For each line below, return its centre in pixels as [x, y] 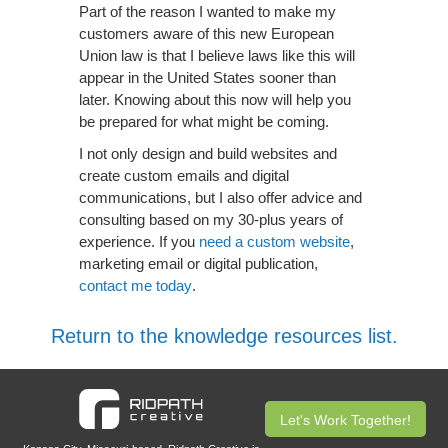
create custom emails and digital [184, 175]
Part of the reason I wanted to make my [207, 11]
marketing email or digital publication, [198, 263]
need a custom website [274, 241]
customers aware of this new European [206, 33]
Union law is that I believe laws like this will [217, 55]
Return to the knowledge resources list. [224, 336]
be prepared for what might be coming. [204, 121]
